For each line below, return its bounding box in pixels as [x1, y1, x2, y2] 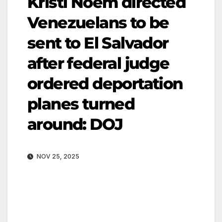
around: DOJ [27, 114, 123, 134]
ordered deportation [27, 73, 183, 93]
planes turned [27, 94, 135, 113]
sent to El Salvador [27, 33, 168, 53]
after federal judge [27, 53, 169, 73]
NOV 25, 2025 [35, 152, 79, 160]
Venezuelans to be [27, 12, 169, 32]
